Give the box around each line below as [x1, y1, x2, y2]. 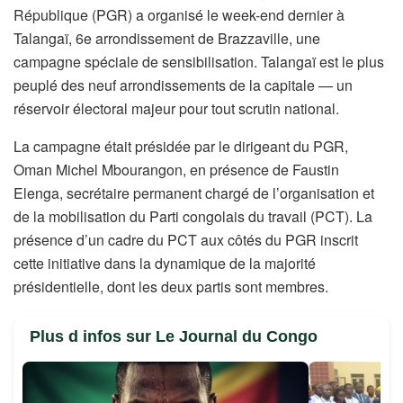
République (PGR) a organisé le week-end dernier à [13, 4, 345, 25]
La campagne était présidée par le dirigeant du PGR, [13, 135, 348, 157]
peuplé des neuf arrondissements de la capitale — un [13, 74, 353, 95]
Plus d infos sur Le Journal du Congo [30, 327, 318, 345]
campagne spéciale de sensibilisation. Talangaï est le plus [13, 50, 384, 72]
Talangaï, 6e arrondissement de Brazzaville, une [13, 27, 320, 49]
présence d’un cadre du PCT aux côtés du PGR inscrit [13, 228, 358, 250]
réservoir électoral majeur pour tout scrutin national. [13, 97, 339, 119]
